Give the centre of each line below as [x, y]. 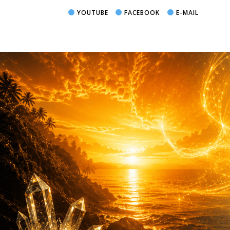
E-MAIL [186, 13]
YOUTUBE [91, 13]
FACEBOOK [141, 13]
